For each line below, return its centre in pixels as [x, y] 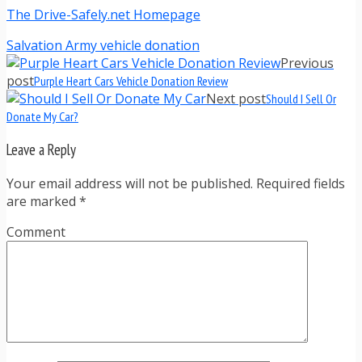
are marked [43, 201]
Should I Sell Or [301, 98]
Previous [307, 63]
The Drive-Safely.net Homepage [103, 14]
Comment [36, 232]
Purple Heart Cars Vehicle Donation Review [131, 80]
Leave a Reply [41, 150]
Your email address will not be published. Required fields [176, 183]
